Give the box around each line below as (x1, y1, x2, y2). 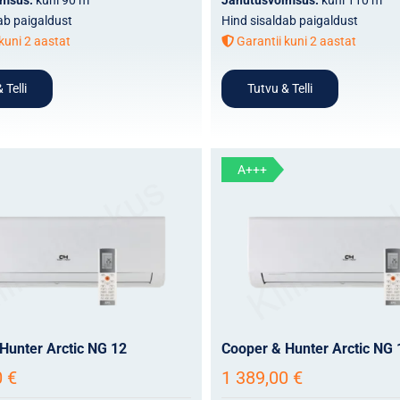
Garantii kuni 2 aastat (233, 33, 356, 48)
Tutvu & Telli (246, 80, 312, 96)
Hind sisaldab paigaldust (221, 12, 358, 28)
